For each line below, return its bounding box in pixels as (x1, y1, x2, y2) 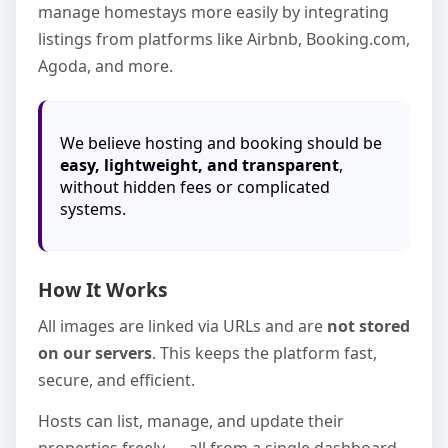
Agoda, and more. (38, 55, 173, 77)
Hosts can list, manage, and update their (38, 410, 344, 432)
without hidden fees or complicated (60, 176, 330, 198)
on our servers (38, 342, 152, 364)
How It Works (38, 276, 168, 303)
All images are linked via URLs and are (38, 315, 327, 337)
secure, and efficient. (38, 369, 195, 391)
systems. (60, 198, 126, 220)
